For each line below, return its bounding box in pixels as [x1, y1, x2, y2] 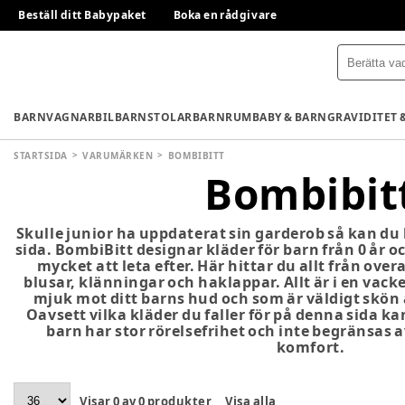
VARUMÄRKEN [82, 149, 154, 162]
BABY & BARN [251, 108, 327, 125]
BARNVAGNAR [14, 108, 96, 125]
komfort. [276, 337, 345, 357]
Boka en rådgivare [173, 7, 278, 23]
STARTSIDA [14, 149, 68, 162]
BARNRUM [192, 108, 252, 125]
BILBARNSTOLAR [95, 108, 193, 125]
